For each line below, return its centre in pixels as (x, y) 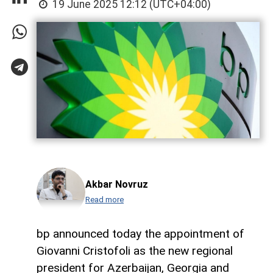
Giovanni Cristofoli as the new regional (135, 251)
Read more (105, 200)
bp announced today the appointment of (140, 234)
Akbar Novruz (117, 184)
